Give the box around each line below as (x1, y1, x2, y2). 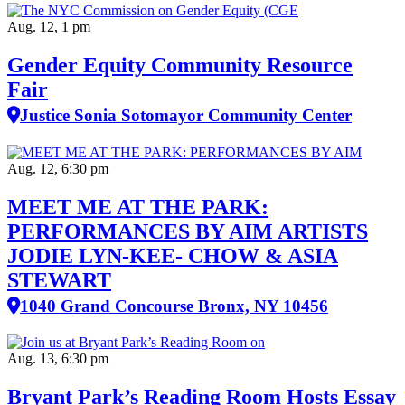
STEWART (7, 268, 111, 292)
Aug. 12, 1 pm (7, 18, 90, 34)
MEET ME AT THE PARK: (7, 194, 268, 219)
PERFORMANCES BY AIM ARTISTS (7, 219, 368, 243)
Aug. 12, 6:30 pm (7, 160, 108, 176)
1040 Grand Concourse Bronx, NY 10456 (20, 296, 328, 316)
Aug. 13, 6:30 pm (7, 351, 108, 367)
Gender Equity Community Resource (7, 52, 353, 77)
